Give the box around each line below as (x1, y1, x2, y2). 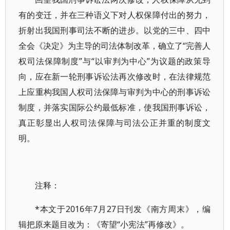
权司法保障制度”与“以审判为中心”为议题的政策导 (18, 55, 211, 67)
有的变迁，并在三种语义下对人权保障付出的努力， (18, 9, 211, 21)
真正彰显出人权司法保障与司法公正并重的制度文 (18, 117, 211, 128)
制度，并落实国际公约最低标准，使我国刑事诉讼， (18, 102, 211, 113)
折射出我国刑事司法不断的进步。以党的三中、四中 (18, 25, 211, 36)
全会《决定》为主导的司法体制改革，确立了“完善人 (18, 40, 211, 51)
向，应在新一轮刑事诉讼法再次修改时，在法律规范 (18, 71, 211, 82)
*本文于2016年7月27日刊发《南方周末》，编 (35, 203, 211, 215)
